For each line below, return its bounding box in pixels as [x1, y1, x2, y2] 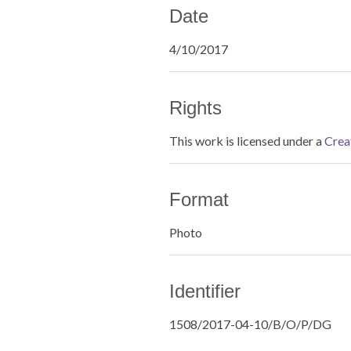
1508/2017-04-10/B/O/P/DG [169, 317, 331, 331]
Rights [169, 97, 222, 118]
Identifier [169, 280, 241, 302]
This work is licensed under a [169, 133, 324, 148]
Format [169, 189, 229, 210]
